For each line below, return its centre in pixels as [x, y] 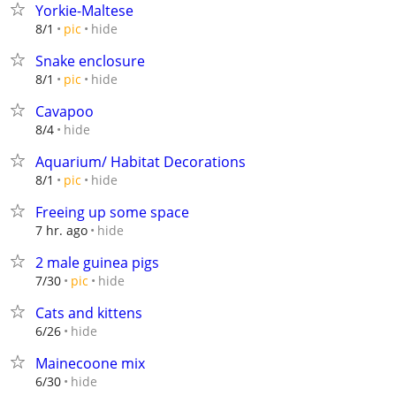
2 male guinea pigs [97, 263]
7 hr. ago [61, 230]
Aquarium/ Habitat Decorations [141, 162]
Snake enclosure [90, 61]
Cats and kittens [89, 313]
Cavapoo [65, 111]
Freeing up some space [112, 212]
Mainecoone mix [90, 363]
